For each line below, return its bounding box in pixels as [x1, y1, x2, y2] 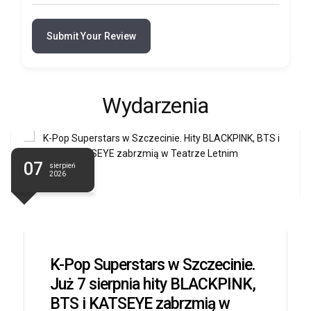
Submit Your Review [47, 30, 136, 42]
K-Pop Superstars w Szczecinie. [50, 255, 255, 274]
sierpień [49, 161, 76, 169]
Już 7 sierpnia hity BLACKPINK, [50, 274, 255, 294]
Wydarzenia [102, 93, 209, 119]
